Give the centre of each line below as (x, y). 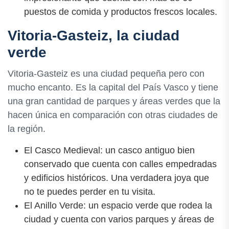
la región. (27, 129)
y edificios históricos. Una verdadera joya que (117, 178)
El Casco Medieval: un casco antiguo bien (109, 150)
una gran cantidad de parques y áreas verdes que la (114, 101)
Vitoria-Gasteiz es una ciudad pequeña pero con (106, 73)
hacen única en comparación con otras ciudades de (113, 115)
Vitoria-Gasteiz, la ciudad (94, 36)
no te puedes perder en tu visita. (90, 191)
